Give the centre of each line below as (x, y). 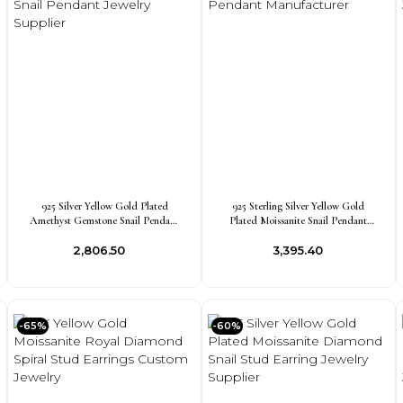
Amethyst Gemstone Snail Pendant (105, 220)
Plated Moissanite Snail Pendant (299, 220)
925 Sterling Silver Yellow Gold (299, 206)
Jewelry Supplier (105, 235)
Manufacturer (299, 235)
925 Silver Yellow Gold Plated (104, 206)
